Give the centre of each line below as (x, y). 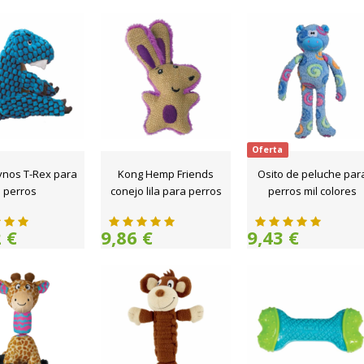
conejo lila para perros (166, 191)
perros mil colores (312, 191)
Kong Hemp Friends (166, 174)
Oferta (268, 149)
